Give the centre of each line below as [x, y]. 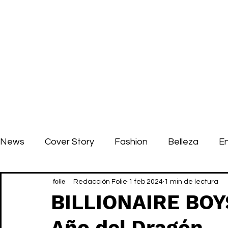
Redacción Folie [100, 181]
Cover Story [69, 141]
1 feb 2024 [146, 181]
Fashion [131, 141]
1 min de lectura [191, 181]
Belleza [183, 141]
